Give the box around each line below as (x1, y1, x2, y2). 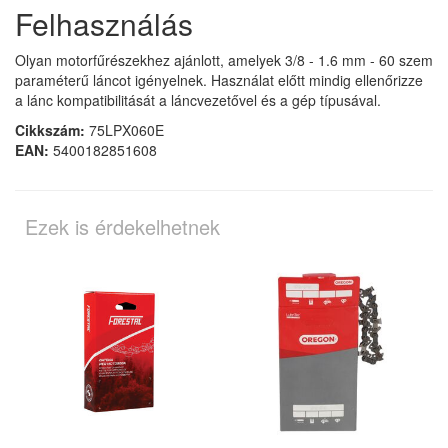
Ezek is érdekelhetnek (25, 212, 220, 242)
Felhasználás (15, 2, 193, 46)
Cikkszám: (15, 120, 85, 141)
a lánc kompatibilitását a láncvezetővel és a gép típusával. (15, 90, 381, 111)
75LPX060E (85, 120, 164, 141)
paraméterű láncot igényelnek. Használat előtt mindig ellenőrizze (15, 70, 423, 91)
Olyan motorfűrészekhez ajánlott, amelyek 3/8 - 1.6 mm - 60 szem (15, 50, 433, 71)
